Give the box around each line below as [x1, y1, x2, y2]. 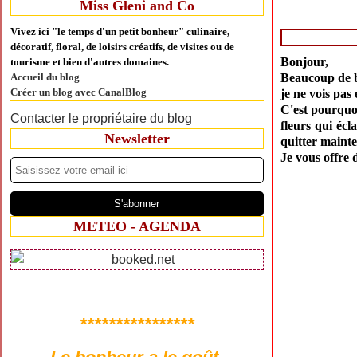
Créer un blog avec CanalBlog [10, 86, 147, 98]
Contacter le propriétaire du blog [10, 112, 192, 125]
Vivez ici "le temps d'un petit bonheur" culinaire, [10, 25, 229, 37]
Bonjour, [280, 55, 328, 69]
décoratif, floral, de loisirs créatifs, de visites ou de [10, 41, 234, 53]
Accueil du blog [10, 71, 80, 83]
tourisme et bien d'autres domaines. [10, 56, 169, 68]
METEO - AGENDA [73, 218, 201, 234]
